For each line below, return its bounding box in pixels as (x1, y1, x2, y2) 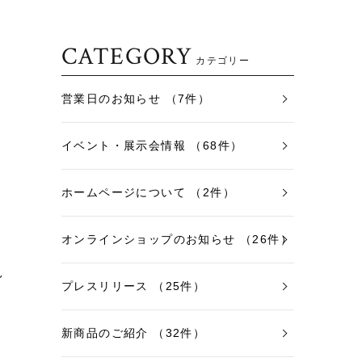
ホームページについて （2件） (61, 186, 235, 199)
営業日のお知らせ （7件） (61, 92, 211, 105)
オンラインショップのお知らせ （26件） (61, 233, 293, 246)
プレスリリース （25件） (61, 280, 206, 293)
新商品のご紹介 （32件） (61, 326, 206, 339)
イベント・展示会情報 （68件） (61, 139, 243, 152)
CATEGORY (61, 41, 193, 73)
